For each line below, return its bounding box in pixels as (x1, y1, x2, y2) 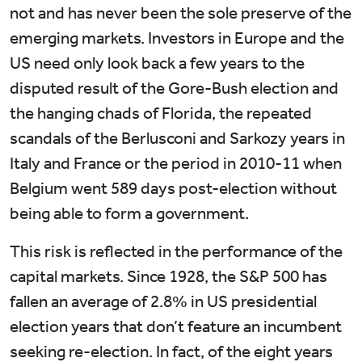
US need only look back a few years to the (10, 53, 305, 74)
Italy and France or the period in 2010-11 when (10, 154, 342, 174)
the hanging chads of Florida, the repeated (10, 103, 312, 124)
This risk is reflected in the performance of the (10, 242, 343, 262)
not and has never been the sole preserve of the (10, 3, 351, 23)
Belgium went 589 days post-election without (10, 179, 337, 199)
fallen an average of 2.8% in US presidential (10, 292, 317, 312)
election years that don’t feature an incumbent (10, 317, 342, 337)
